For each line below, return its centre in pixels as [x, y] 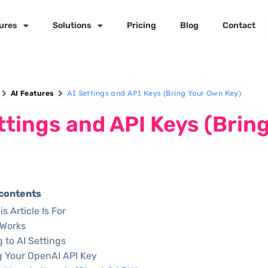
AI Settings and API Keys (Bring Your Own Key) [154, 93]
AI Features [32, 93]
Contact [239, 25]
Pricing [141, 25]
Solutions [72, 25]
